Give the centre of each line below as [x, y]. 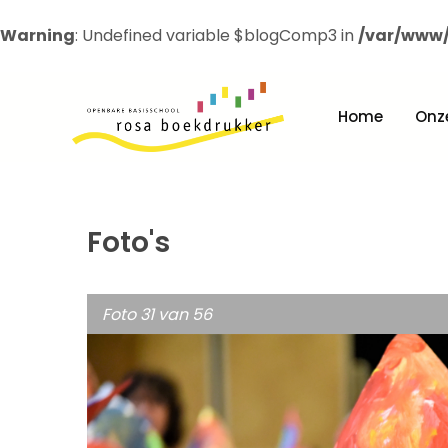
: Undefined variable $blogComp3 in [216, 35]
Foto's [128, 242]
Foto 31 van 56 [157, 314]
